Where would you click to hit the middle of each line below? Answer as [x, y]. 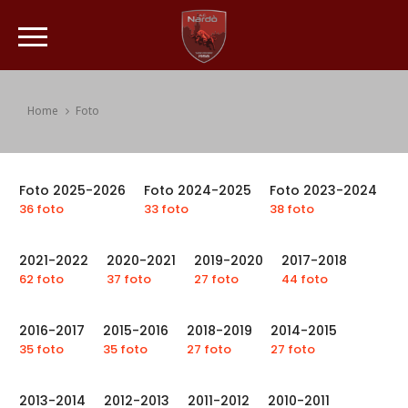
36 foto [41, 209]
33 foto [166, 209]
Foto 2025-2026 [72, 190]
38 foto [292, 209]
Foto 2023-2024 [323, 190]
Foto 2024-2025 [198, 190]
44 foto [305, 279]
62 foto [41, 279]
